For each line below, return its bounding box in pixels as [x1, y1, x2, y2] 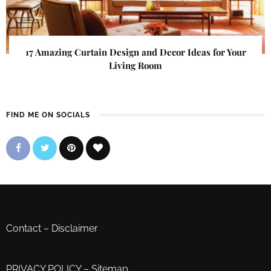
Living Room [109, 59, 162, 72]
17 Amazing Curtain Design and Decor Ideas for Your [25, 46, 246, 59]
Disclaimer [51, 223, 98, 235]
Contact [6, 223, 41, 235]
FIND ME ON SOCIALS [6, 111, 90, 120]
